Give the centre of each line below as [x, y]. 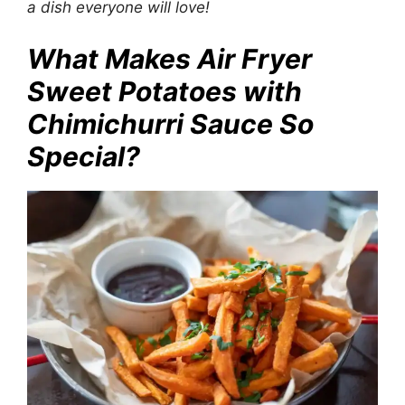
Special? [84, 156]
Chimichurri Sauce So [170, 123]
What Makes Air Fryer [170, 58]
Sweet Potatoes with [165, 91]
